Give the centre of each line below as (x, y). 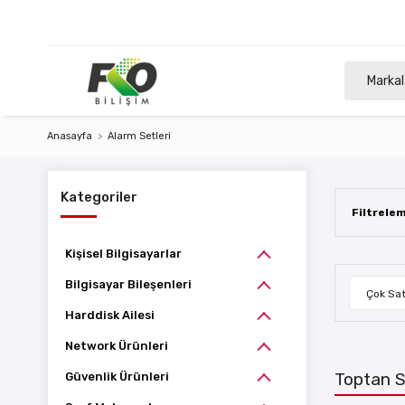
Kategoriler (99, 197)
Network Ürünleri (117, 346)
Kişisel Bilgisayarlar (123, 254)
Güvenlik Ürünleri (117, 377)
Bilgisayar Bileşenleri (128, 284)
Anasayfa (70, 136)
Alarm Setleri (139, 136)
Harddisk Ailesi (110, 315)
